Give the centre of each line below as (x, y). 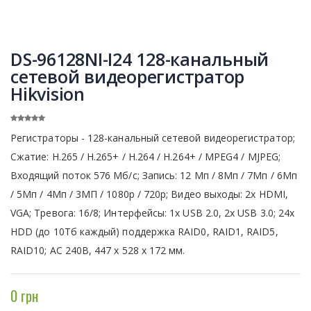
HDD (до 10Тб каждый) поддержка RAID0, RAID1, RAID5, (144, 231)
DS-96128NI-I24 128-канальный (140, 59)
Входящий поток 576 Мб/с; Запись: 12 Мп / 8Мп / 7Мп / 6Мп (154, 175)
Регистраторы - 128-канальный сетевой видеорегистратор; (153, 137)
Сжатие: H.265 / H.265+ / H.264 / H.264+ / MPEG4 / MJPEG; (145, 156)
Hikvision (48, 93)
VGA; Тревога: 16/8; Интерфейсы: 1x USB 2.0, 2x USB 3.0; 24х (153, 212)
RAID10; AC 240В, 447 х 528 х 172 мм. (98, 250)
